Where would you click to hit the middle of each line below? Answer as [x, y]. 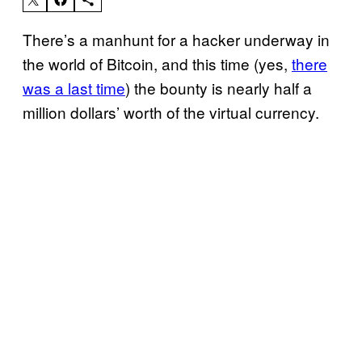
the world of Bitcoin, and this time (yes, [157, 63]
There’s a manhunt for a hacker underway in [176, 39]
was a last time [74, 87]
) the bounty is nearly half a [219, 87]
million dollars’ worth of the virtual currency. [171, 112]
